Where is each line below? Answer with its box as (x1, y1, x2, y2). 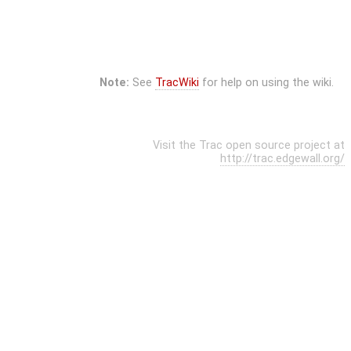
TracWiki (154, 75, 199, 89)
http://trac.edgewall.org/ (220, 152, 345, 166)
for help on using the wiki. (198, 75, 334, 89)
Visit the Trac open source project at (153, 139, 345, 153)
